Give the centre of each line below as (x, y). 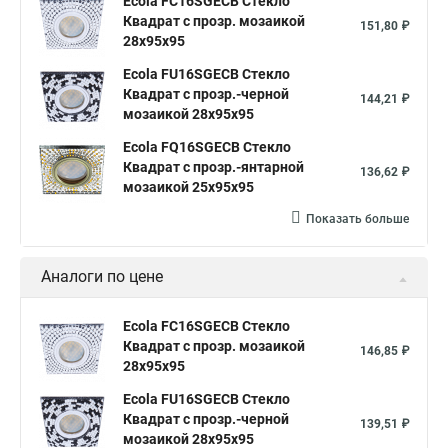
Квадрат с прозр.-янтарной (213, 167)
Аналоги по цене (102, 276)
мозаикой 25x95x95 (188, 187)
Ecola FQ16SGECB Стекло (207, 147)
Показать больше (357, 219)
